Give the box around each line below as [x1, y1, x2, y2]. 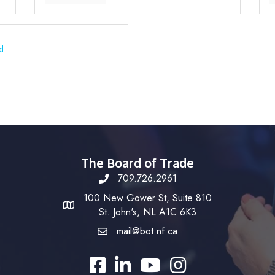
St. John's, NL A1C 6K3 [99, 205, 196, 219]
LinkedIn [114, 255, 149, 269]
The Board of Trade [81, 155, 194, 171]
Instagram [169, 255, 209, 269]
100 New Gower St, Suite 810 [83, 191, 212, 205]
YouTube [139, 255, 174, 269]
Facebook [88, 255, 130, 269]
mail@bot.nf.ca [117, 224, 177, 238]
